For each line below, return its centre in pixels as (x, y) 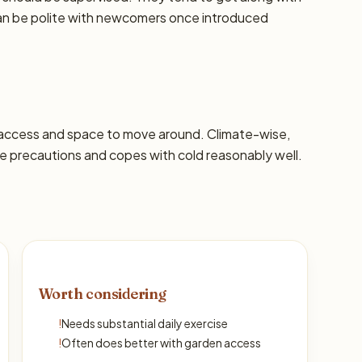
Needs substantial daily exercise (144, 323)
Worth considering (103, 294)
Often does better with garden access (161, 343)
